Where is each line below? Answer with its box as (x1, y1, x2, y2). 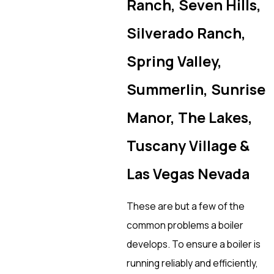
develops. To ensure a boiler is (126, 237, 261, 251)
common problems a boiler (126, 218, 243, 232)
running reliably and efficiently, (126, 256, 258, 270)
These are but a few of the (126, 199, 245, 213)
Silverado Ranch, (126, 23, 246, 43)
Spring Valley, (126, 51, 222, 71)
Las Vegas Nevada (126, 163, 250, 183)
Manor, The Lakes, (126, 107, 253, 127)
